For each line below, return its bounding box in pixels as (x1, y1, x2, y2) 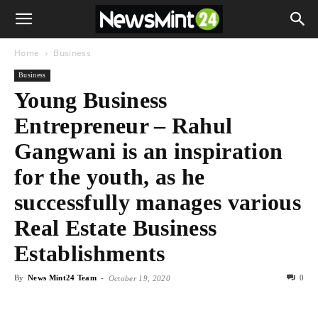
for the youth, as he (14, 164, 205, 190)
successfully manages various (14, 190, 301, 215)
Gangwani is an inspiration (14, 138, 283, 164)
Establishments (14, 241, 165, 266)
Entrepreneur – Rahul (14, 113, 233, 138)
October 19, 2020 (108, 274, 170, 283)
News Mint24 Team (27, 273, 97, 282)
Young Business (14, 87, 168, 113)
